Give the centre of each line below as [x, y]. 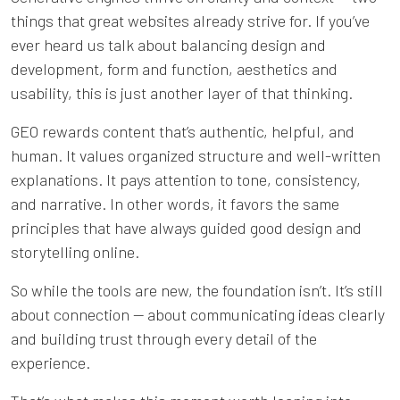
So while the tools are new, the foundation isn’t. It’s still [197, 290]
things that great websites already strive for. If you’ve [190, 20]
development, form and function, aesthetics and [174, 68]
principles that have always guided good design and [186, 227]
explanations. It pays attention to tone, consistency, [186, 179]
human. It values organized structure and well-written [196, 155]
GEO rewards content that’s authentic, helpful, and [183, 131]
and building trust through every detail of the [164, 338]
